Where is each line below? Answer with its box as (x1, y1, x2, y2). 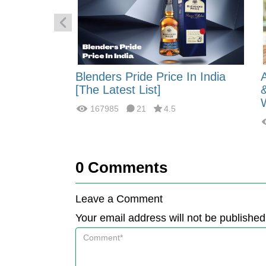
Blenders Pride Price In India (75, 69, 226, 83)
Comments (84, 158, 167, 176)
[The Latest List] (75, 83, 161, 96)
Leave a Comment (75, 192, 163, 205)
